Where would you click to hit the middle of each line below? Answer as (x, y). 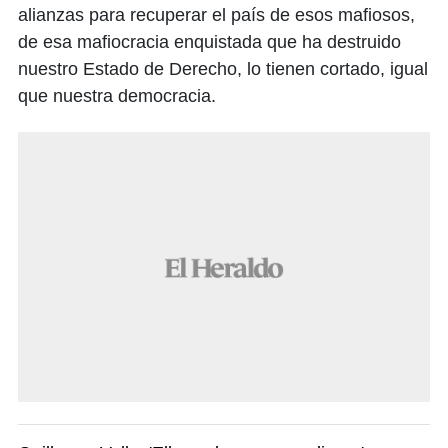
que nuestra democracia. (117, 96)
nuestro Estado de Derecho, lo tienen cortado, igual (223, 69)
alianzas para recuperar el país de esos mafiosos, (216, 15)
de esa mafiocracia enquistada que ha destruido (209, 42)
